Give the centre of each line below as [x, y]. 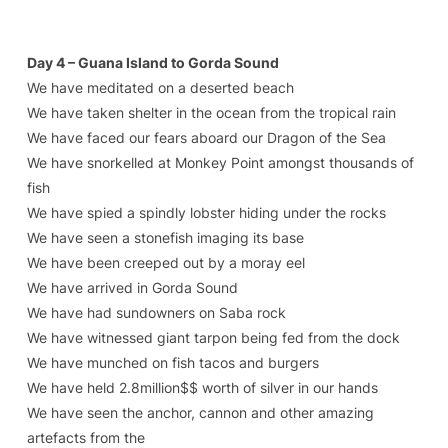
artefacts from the [85, 437]
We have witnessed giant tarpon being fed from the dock [213, 337]
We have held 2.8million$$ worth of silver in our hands [202, 387]
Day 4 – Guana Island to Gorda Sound [152, 62]
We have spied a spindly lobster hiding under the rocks [206, 212]
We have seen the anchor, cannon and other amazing [200, 412]
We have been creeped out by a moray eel [165, 262]
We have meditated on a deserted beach [160, 87]
